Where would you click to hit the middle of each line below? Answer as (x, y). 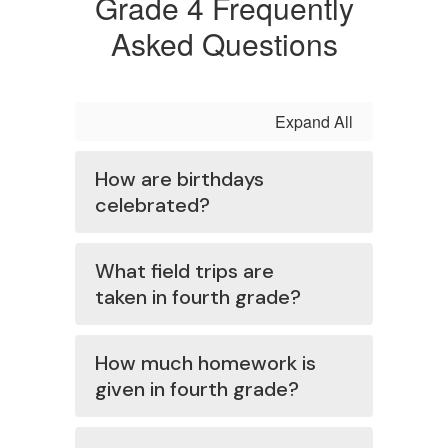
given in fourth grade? (197, 389)
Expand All (314, 121)
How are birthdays (179, 179)
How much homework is (205, 363)
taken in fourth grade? (198, 297)
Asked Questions (224, 43)
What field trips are (184, 271)
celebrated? (152, 205)
